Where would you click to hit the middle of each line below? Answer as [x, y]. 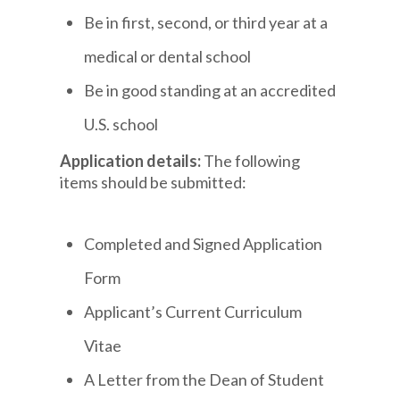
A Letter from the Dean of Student [204, 380]
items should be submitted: [154, 182]
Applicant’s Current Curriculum [193, 312]
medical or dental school [168, 56]
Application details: [132, 160]
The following [252, 160]
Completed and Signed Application [204, 244]
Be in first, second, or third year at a [206, 22]
